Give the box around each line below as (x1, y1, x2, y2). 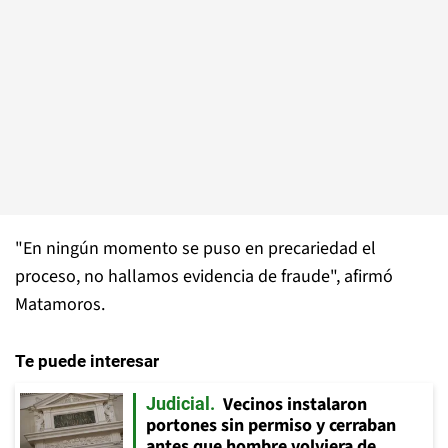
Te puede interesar (15, 351, 159, 371)
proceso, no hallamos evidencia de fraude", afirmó (15, 264, 393, 289)
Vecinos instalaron (223, 392, 367, 417)
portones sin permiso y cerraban (146, 413, 396, 438)
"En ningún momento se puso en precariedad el (15, 236, 376, 261)
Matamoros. (15, 292, 105, 317)
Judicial (146, 393, 210, 414)
